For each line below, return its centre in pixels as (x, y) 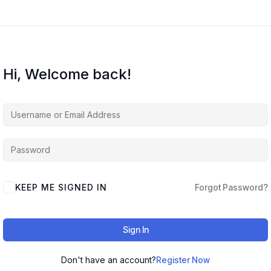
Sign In (135, 229)
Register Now (183, 260)
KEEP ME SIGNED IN (61, 187)
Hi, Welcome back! (67, 74)
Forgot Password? (231, 187)
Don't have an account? (109, 260)
